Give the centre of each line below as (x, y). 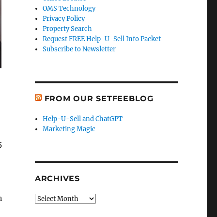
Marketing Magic (69, 129)
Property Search (68, 29)
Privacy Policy (64, 18)
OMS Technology (69, 8)
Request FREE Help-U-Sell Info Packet (102, 39)
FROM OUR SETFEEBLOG (99, 98)
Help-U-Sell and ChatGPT (83, 119)
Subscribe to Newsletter (79, 49)
